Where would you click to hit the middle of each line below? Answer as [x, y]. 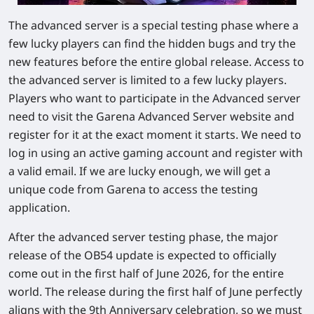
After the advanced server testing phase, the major [143, 237]
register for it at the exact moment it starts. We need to [155, 134]
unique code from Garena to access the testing [133, 189]
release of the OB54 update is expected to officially [142, 255]
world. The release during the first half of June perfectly [155, 291]
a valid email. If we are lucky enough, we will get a [139, 171]
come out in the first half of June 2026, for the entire [146, 273]
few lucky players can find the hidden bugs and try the [152, 43]
